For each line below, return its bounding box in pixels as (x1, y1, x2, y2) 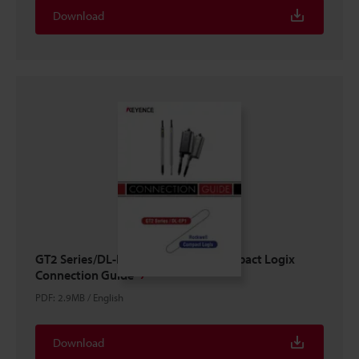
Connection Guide (35, 267, 134, 283)
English (93, 291, 123, 304)
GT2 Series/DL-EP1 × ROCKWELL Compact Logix (35, 251, 295, 267)
